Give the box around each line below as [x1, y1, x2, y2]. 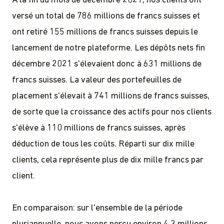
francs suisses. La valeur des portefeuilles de [12, 75, 181, 85]
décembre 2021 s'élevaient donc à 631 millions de [12, 59, 201, 69]
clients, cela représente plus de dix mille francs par [12, 155, 203, 165]
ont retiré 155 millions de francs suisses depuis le [12, 27, 198, 37]
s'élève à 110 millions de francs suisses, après [12, 123, 185, 133]
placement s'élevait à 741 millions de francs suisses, [12, 91, 209, 101]
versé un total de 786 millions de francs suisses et [12, 11, 200, 21]
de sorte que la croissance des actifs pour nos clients [12, 107, 211, 117]
